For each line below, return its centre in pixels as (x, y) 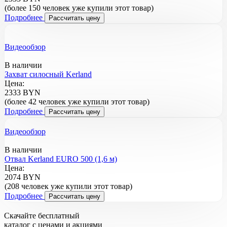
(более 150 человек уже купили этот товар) (79, 8)
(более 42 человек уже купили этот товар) (77, 102)
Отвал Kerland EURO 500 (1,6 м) (61, 159)
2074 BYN (23, 177)
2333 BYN (23, 93)
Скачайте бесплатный (42, 216)
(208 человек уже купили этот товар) (68, 186)
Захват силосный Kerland (48, 74)
